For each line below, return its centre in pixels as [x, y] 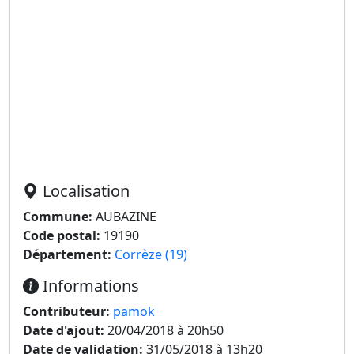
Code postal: [62, 235]
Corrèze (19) [151, 254]
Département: [67, 254]
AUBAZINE [124, 217]
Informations [89, 286]
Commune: [58, 217]
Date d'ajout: [64, 330]
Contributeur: [66, 311]
